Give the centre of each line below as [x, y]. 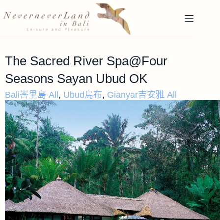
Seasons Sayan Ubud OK [76, 79]
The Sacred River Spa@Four [86, 61]
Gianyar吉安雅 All [142, 95]
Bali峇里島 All [32, 95]
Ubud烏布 [83, 95]
